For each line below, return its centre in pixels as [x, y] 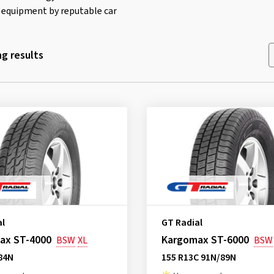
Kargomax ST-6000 [205, 240]
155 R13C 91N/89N [198, 257]
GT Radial [182, 223]
